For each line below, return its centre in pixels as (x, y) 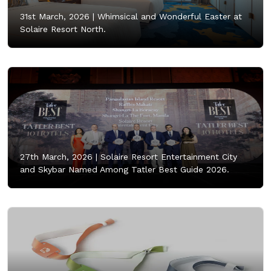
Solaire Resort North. (63, 29)
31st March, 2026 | (57, 16)
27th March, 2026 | (59, 156)
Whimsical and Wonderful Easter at (168, 16)
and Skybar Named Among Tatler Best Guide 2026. (125, 169)
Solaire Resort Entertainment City (167, 156)
